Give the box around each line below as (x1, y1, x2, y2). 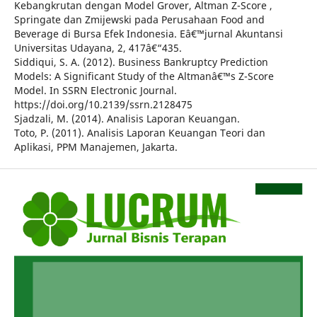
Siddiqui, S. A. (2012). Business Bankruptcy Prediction (13, 55, 268, 69)
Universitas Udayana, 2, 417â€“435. (13, 41, 182, 55)
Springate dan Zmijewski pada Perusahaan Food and (13, 13, 265, 27)
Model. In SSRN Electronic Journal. (13, 83, 177, 98)
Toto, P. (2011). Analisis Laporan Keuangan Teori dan (13, 126, 265, 140)
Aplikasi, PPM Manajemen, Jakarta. (13, 140, 178, 154)
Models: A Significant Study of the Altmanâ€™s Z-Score (13, 69, 274, 83)
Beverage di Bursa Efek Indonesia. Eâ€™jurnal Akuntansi (13, 27, 283, 41)
